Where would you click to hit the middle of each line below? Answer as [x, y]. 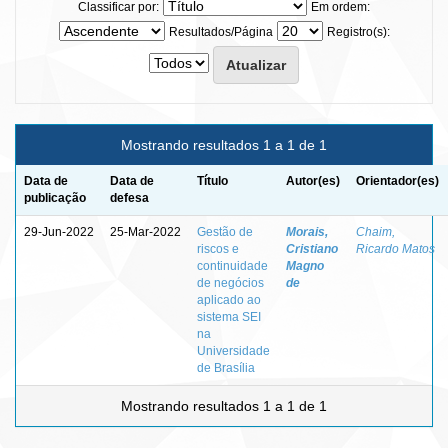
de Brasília [226, 367]
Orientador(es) [397, 180]
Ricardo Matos [395, 248]
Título [212, 180]
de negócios [230, 282]
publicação [55, 197]
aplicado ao [229, 299]
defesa [129, 197]
